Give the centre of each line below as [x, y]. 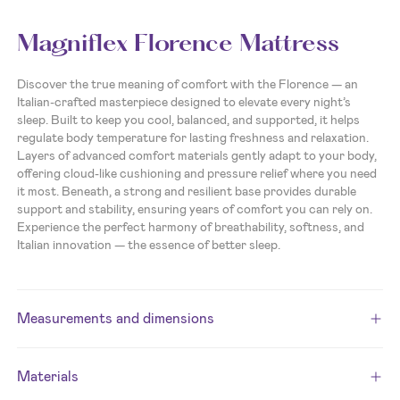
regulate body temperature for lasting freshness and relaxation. [193, 138]
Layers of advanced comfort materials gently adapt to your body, [197, 156]
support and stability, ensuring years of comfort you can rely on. [195, 209]
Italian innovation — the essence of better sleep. [149, 245]
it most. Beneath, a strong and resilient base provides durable [187, 192]
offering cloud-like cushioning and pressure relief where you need [197, 174]
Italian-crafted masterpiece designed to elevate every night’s [184, 102]
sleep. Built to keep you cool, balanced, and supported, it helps [189, 120]
